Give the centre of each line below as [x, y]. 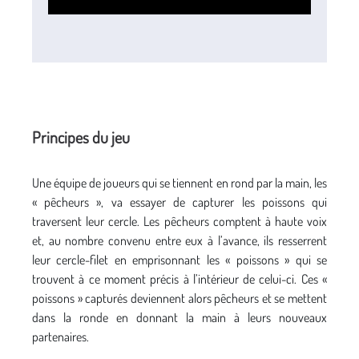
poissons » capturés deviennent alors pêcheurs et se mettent [179, 298]
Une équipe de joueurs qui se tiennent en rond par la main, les [179, 182]
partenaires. [61, 336]
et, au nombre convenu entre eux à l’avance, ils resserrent [179, 240]
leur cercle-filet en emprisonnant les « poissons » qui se [179, 259]
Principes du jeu [81, 137]
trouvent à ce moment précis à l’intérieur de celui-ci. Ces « [179, 278]
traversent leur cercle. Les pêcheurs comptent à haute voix [179, 221]
